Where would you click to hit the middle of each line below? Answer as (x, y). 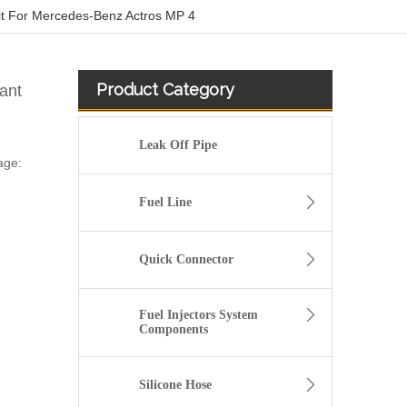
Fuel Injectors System (198, 315)
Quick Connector (186, 260)
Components (173, 330)
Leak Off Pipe (179, 145)
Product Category (165, 90)
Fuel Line (165, 203)
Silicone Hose (175, 385)
